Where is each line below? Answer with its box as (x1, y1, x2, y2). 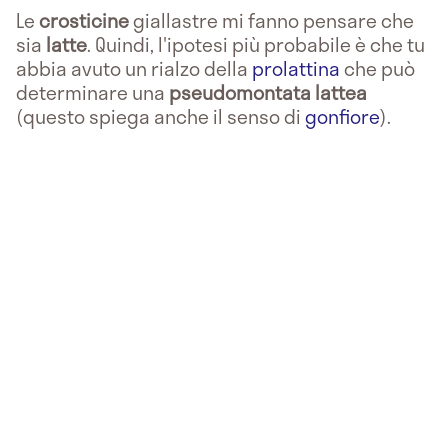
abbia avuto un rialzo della (16, 53, 252, 83)
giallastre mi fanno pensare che (133, 5, 414, 35)
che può (340, 53, 415, 83)
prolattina (252, 53, 340, 83)
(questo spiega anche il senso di (16, 101, 305, 131)
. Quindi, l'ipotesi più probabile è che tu (87, 29, 425, 59)
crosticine (39, 5, 133, 35)
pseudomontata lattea (169, 77, 367, 107)
